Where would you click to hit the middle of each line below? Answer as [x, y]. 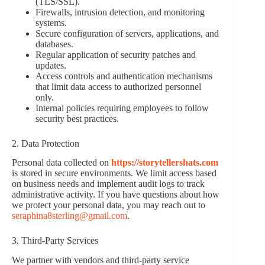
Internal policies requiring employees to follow [122, 108]
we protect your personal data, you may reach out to [109, 205]
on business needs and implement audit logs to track [108, 184]
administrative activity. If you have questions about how [116, 195]
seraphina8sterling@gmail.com [70, 216]
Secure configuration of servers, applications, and [127, 33]
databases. [54, 44]
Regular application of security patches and [116, 54]
